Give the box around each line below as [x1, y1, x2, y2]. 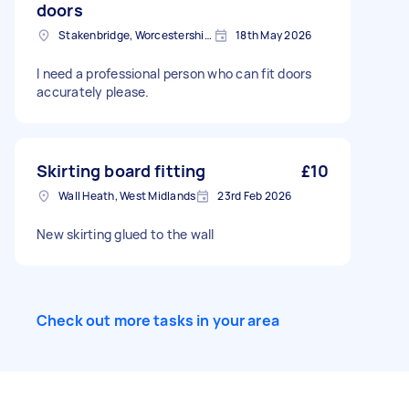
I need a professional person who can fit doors [37, 65, 312, 82]
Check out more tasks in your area [37, 310, 279, 330]
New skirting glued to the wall [37, 225, 215, 243]
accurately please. [37, 83, 150, 100]
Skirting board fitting [37, 160, 206, 182]
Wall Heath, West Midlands [58, 188, 196, 204]
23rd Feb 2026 [217, 188, 292, 204]
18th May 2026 [236, 27, 312, 43]
